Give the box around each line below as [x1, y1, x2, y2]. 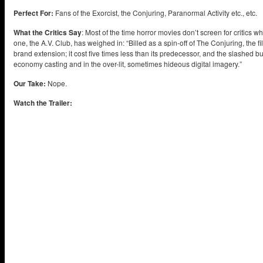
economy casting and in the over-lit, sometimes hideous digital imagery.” [14, 59, 242, 69]
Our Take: [14, 78, 46, 89]
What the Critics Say [14, 27, 82, 38]
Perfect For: [14, 8, 53, 19]
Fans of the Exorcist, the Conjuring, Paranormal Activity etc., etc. [53, 8, 257, 18]
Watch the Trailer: [14, 97, 72, 109]
